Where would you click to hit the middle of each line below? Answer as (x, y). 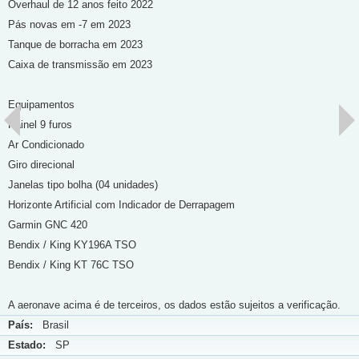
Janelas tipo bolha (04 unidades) (83, 185)
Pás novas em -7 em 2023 (69, 24)
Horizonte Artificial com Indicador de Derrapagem (121, 205)
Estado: (27, 345)
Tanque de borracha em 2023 (75, 44)
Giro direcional (41, 165)
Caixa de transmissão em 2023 (80, 65)
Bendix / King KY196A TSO (72, 245)
